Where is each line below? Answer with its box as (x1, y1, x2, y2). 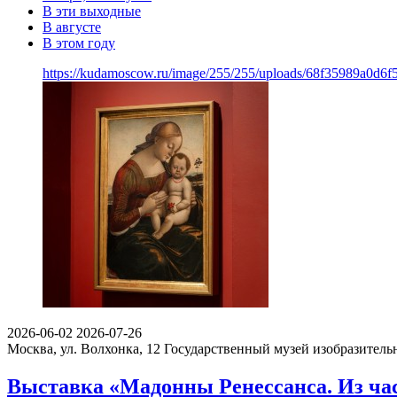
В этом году (43, 35, 115, 51)
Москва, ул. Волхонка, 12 (7, 340, 160, 356)
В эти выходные (43, 3, 141, 19)
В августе (43, 19, 101, 35)
